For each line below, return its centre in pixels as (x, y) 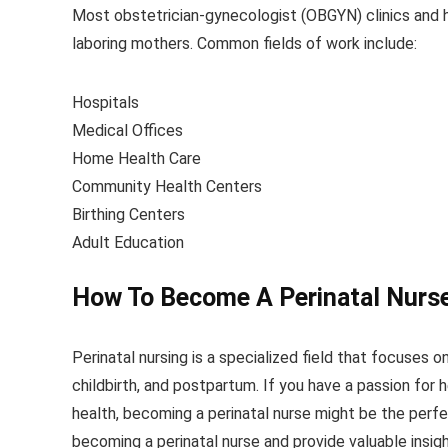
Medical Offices (127, 131)
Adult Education (128, 243)
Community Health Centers (167, 187)
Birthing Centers (128, 215)
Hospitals (105, 103)
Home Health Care (136, 159)
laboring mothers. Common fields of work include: (244, 44)
